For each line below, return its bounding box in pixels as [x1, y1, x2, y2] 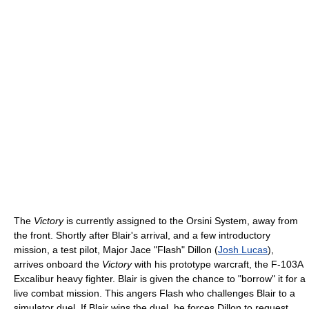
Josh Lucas [218, 243, 268, 255]
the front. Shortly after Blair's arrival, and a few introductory [14, 229, 270, 241]
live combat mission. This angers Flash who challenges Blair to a [14, 287, 295, 299]
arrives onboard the [14, 258, 102, 270]
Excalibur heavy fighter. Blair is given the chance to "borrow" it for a [14, 272, 306, 284]
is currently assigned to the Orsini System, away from [63, 215, 298, 226]
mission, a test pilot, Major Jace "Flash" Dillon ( [14, 243, 218, 255]
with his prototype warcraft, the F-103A [132, 258, 303, 270]
